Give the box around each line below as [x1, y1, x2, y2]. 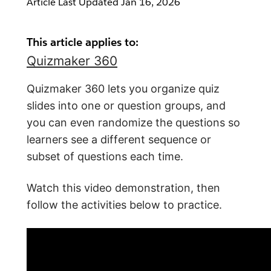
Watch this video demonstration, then [27, 181, 220, 194]
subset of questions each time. [27, 150, 183, 163]
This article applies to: [27, 35, 139, 49]
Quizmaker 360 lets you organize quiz [27, 82, 220, 95]
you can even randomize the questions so [27, 116, 240, 129]
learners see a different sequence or [27, 133, 211, 146]
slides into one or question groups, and [27, 99, 226, 112]
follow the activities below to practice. [27, 198, 222, 211]
